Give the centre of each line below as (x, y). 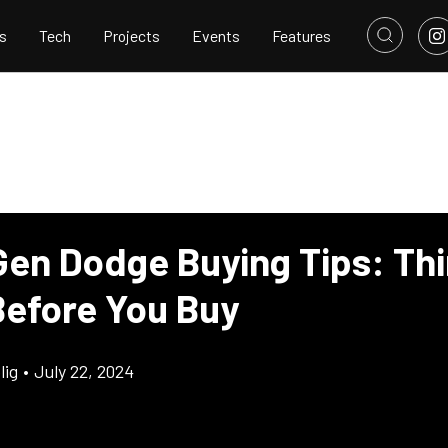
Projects (131, 36)
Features (301, 36)
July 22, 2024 (84, 371)
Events (216, 36)
